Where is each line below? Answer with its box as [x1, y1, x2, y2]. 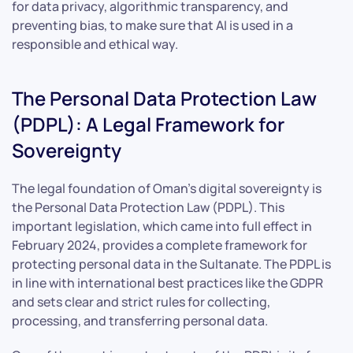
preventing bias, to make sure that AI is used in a [12, 16, 293, 34]
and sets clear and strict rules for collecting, [12, 292, 270, 310]
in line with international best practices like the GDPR [12, 273, 323, 292]
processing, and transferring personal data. [12, 311, 268, 329]
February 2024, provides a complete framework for [12, 236, 307, 254]
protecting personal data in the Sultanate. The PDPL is [12, 255, 331, 273]
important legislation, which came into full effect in [12, 217, 312, 235]
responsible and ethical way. [12, 35, 178, 53]
